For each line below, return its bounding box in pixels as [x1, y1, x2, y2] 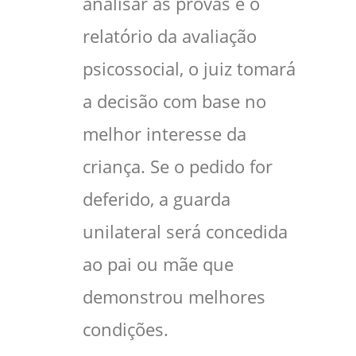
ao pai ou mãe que [83, 253, 234, 277]
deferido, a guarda [83, 188, 230, 211]
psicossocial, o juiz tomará [83, 57, 296, 81]
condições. [83, 318, 168, 342]
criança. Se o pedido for [83, 155, 273, 179]
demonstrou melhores [83, 285, 265, 309]
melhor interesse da [83, 122, 246, 146]
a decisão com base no [83, 90, 266, 114]
